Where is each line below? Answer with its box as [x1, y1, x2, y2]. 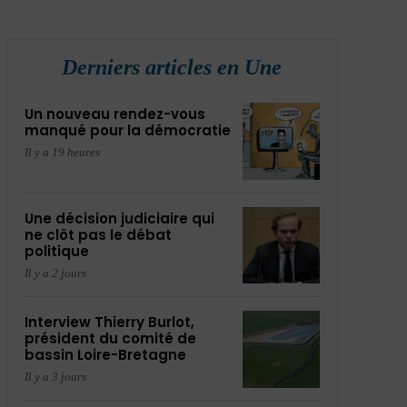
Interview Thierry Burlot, [24, 313, 194, 333]
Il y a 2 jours [24, 265, 86, 280]
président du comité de [24, 329, 196, 349]
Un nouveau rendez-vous [24, 104, 205, 124]
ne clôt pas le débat [24, 224, 172, 244]
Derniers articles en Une [62, 55, 283, 79]
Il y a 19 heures [24, 145, 100, 159]
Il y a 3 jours [24, 370, 86, 384]
